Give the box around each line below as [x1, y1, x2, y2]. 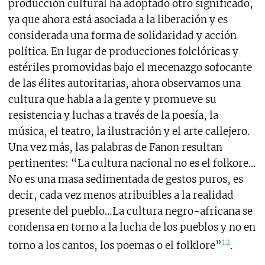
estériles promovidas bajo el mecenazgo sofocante [8, 61, 252, 75]
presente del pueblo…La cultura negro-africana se [8, 205, 253, 218]
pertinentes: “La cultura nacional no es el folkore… [8, 157, 256, 170]
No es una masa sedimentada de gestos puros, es [8, 173, 243, 186]
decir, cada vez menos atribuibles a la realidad [8, 189, 234, 202]
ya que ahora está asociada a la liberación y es [8, 13, 228, 27]
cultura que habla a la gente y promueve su [8, 93, 216, 106]
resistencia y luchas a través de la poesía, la [8, 109, 218, 122]
